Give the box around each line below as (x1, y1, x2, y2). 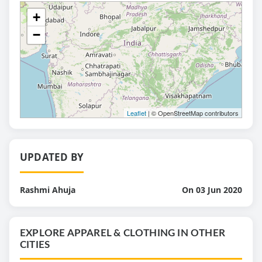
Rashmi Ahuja (20, 184, 75, 195)
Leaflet (127, 108, 146, 118)
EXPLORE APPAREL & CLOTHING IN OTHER (20, 227, 226, 238)
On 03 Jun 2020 (182, 184, 242, 195)
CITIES (20, 239, 50, 250)
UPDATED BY (20, 150, 84, 164)
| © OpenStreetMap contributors (146, 108, 239, 118)
